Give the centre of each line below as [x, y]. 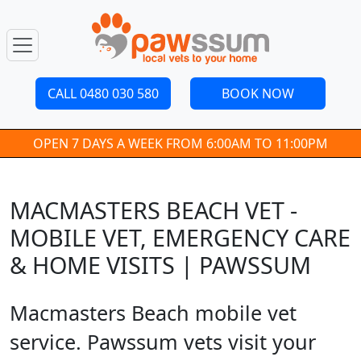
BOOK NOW [258, 93]
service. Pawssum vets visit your [163, 342]
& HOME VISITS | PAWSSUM [160, 265]
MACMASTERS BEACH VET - [154, 210]
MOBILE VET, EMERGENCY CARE [180, 237]
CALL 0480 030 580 [103, 93]
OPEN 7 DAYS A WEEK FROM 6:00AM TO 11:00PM [180, 143]
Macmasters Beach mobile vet [153, 313]
